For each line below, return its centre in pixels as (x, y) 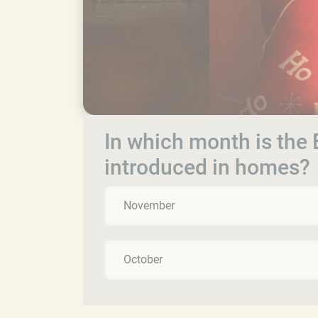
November (149, 205)
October (143, 259)
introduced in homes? (207, 167)
